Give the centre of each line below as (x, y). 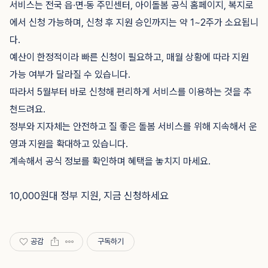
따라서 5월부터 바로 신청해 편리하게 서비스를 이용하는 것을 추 (131, 92)
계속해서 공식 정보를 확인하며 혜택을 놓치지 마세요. (110, 161)
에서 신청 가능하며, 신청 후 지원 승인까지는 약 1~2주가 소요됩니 (134, 22)
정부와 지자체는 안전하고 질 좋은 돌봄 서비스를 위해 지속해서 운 (133, 127)
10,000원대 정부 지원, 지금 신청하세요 (89, 196)
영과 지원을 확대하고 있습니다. (69, 144)
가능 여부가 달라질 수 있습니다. (70, 74)
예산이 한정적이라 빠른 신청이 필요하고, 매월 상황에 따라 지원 (129, 57)
